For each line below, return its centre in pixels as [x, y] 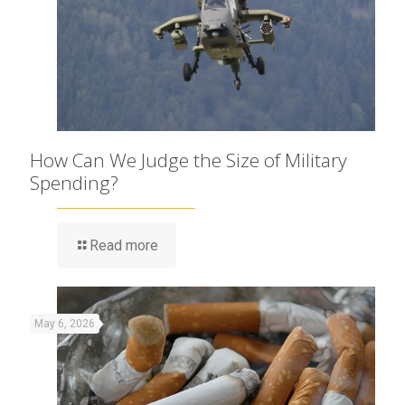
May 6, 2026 [65, 323]
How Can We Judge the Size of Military [188, 160]
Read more [124, 245]
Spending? [74, 182]
